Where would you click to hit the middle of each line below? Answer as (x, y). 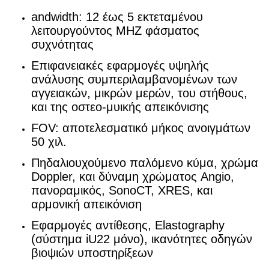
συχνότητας (62, 44)
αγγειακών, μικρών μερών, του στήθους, (139, 93)
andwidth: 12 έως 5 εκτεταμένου (117, 17)
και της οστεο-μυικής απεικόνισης (120, 107)
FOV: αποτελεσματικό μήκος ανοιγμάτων (141, 128)
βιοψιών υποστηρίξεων (92, 253)
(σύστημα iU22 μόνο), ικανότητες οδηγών (142, 239)
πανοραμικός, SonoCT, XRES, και (122, 190)
